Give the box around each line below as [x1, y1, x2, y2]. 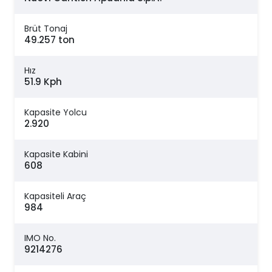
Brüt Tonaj [24, 22, 67, 35]
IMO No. [24, 232, 56, 245]
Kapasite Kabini [24, 148, 88, 161]
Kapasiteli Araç [24, 190, 86, 203]
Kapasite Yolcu [24, 106, 87, 119]
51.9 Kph [24, 75, 62, 89]
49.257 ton [24, 33, 75, 47]
